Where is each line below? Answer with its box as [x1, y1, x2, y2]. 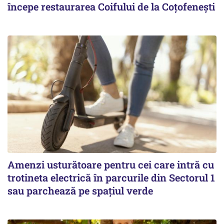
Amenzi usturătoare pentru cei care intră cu [7, 157, 214, 171]
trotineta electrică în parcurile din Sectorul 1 [7, 170, 215, 184]
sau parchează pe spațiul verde [7, 183, 153, 197]
